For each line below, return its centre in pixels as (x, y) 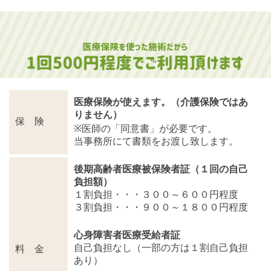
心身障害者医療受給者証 (127, 235)
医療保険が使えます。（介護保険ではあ (161, 102)
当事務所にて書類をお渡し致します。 (156, 142)
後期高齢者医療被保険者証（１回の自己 (161, 169)
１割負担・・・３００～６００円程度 (156, 195)
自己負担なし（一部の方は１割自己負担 (161, 248)
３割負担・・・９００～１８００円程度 (161, 207)
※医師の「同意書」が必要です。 (145, 129)
